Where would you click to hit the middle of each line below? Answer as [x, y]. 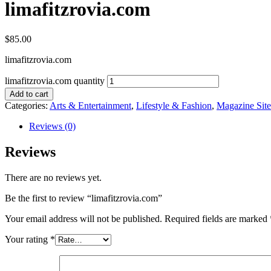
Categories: [27, 105]
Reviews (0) [52, 126]
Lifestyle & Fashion [174, 105]
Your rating [28, 239]
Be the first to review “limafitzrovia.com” [83, 198]
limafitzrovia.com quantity [55, 80]
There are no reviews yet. [53, 177]
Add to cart [29, 94]
